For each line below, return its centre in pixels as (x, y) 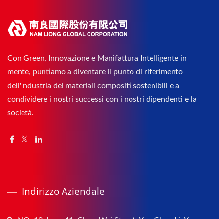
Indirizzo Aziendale (63, 191)
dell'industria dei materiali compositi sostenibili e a (93, 85)
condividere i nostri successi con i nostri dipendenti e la (102, 99)
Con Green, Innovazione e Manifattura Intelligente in (97, 58)
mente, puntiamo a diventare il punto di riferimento (95, 72)
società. (21, 113)
